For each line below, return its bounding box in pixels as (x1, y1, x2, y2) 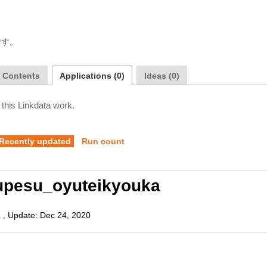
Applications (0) (60, 71, 125, 80)
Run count (82, 136, 125, 146)
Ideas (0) (144, 71, 179, 80)
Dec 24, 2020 (40, 210, 91, 220)
